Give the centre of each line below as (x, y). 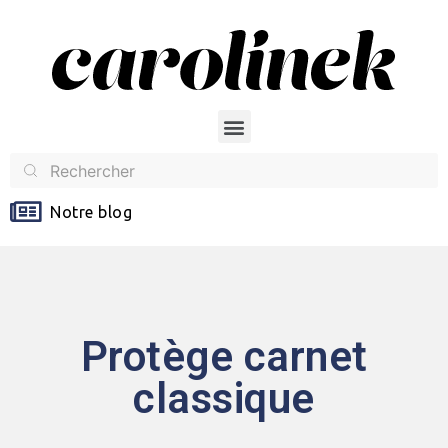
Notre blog (91, 212)
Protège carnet (224, 356)
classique (224, 398)
